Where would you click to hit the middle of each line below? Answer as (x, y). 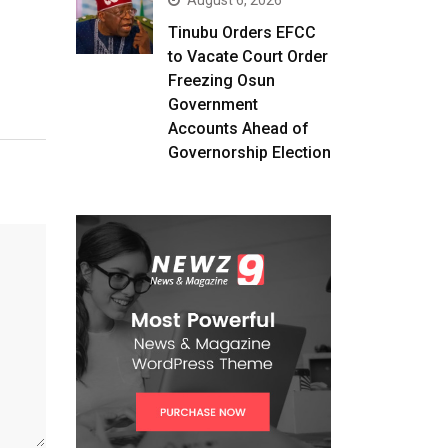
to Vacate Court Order (247, 56)
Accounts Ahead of (238, 128)
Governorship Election (249, 152)
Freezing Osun (221, 80)
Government (212, 104)
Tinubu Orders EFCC (241, 32)
